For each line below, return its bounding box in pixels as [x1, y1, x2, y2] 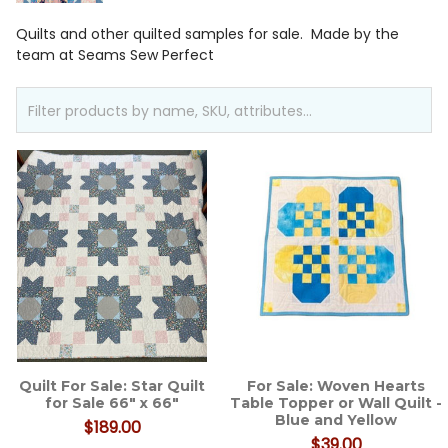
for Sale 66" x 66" [45, 394, 179, 413]
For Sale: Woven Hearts [247, 377, 425, 396]
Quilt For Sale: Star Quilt [19, 377, 205, 396]
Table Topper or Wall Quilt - [230, 394, 442, 413]
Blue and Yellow [275, 411, 397, 430]
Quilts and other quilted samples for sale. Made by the [16, 24, 399, 45]
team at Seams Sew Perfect [16, 45, 214, 66]
